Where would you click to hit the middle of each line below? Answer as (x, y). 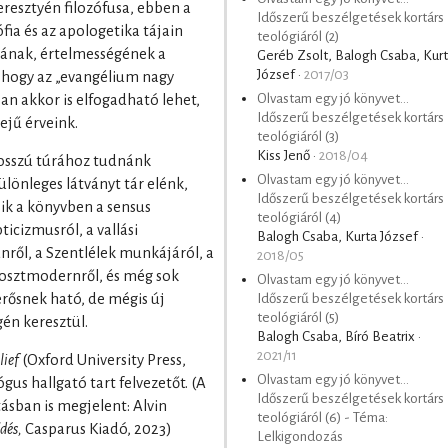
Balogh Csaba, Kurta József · (340, 237)
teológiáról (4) (299, 218)
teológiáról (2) (298, 37)
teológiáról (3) (298, 137)
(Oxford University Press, (102, 359)
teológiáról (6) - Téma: (322, 418)
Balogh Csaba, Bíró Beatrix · (339, 337)
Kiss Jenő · (288, 156)
